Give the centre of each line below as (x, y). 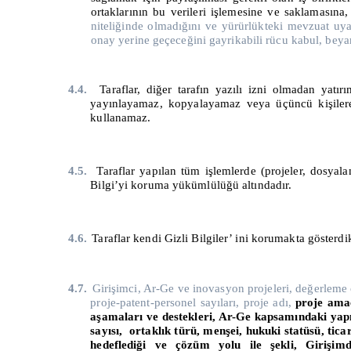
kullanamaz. (121, 118)
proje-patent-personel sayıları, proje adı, (191, 302)
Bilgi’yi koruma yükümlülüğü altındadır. (191, 185)
